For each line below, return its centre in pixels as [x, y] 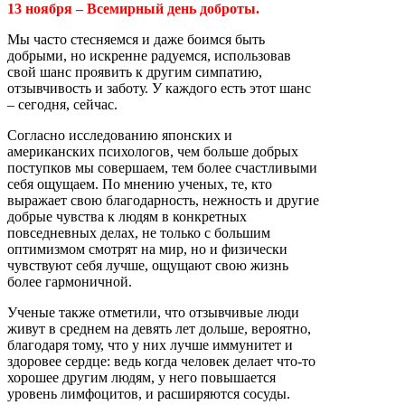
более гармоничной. [70, 282]
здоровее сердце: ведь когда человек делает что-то [161, 361]
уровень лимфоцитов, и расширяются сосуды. [149, 394]
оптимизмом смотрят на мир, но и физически [147, 249]
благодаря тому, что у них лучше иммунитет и [150, 345]
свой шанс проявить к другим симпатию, [135, 72]
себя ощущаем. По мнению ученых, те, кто [140, 184]
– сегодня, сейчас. [62, 104]
